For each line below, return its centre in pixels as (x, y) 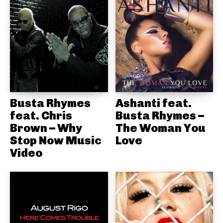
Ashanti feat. (153, 103)
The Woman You (160, 128)
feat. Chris (41, 115)
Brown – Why (46, 128)
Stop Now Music (56, 140)
